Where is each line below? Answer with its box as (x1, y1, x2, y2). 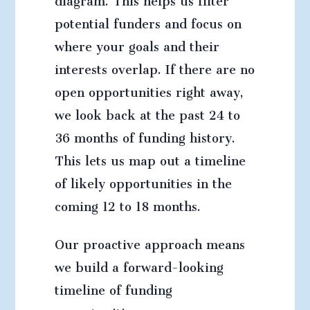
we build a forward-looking (54, 248, 224, 280)
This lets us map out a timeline (54, 142, 246, 174)
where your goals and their (54, 28, 219, 60)
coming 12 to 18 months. (54, 188, 201, 219)
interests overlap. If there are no (54, 51, 255, 82)
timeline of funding (54, 271, 172, 303)
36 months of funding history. (54, 119, 235, 151)
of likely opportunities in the (54, 165, 232, 197)
